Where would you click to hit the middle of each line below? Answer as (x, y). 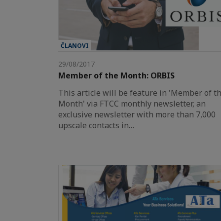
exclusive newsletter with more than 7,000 (137, 114)
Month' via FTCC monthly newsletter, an (132, 103)
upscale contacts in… (96, 125)
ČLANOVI (75, 45)
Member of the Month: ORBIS (116, 75)
